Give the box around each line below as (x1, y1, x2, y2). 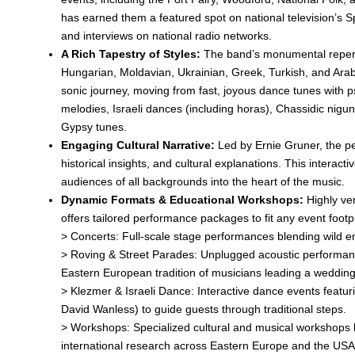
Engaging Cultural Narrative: (60, 139, 215, 151)
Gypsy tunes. (60, 120, 127, 133)
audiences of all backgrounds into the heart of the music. (60, 175, 345, 188)
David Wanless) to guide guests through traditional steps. (60, 303, 346, 315)
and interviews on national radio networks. (60, 29, 272, 42)
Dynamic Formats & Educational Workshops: (60, 193, 303, 206)
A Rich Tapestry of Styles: (60, 48, 200, 60)
